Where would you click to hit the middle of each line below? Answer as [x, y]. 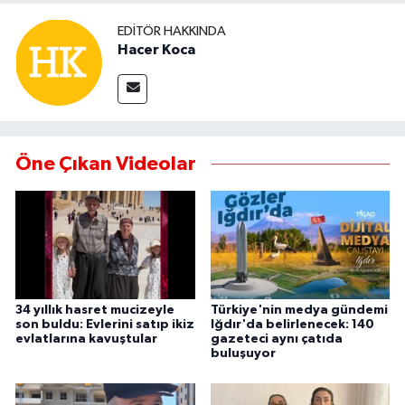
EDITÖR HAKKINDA [172, 31]
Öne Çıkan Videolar [106, 164]
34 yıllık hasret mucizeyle [95, 310]
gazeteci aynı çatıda [276, 339]
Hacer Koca [156, 49]
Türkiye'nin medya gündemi [299, 310]
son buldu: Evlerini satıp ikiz [105, 324]
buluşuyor [243, 353]
